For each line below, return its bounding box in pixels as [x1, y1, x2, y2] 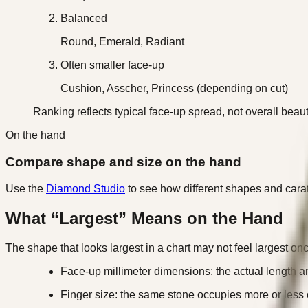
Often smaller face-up [60, 59, 164, 71]
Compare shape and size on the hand [5, 155, 241, 170]
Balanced [60, 12, 107, 25]
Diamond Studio [46, 182, 125, 195]
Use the [5, 182, 46, 195]
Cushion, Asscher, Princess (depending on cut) [60, 82, 288, 95]
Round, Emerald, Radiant [60, 36, 184, 48]
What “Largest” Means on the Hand [5, 208, 283, 228]
